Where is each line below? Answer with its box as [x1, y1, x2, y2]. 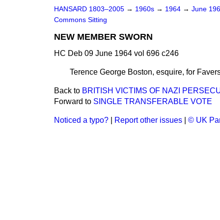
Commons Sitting [54, 16, 107, 24]
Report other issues [114, 116, 182, 124]
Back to [54, 86, 82, 95]
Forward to [54, 97, 93, 106]
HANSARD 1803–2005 [54, 5, 124, 13]
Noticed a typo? [54, 116, 109, 124]
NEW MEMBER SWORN [54, 32, 153, 42]
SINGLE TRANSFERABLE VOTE [93, 97, 212, 106]
